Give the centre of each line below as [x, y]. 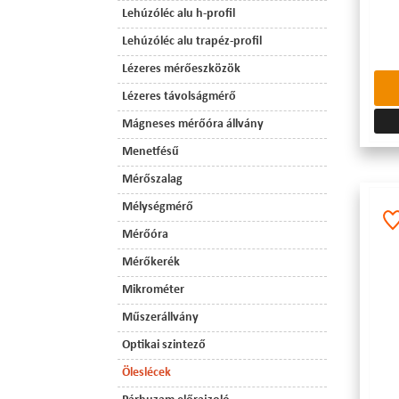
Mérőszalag [152, 179]
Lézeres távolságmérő [179, 97]
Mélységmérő [158, 207]
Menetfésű [151, 152]
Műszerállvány [160, 318]
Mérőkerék [151, 262]
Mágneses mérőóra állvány [193, 124]
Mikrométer [153, 290]
